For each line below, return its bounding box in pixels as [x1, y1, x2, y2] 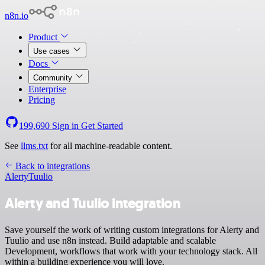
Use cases [33, 47, 72, 56]
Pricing [28, 95, 55, 105]
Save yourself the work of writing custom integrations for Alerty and [5, 224, 259, 235]
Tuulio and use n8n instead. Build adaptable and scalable [5, 235, 216, 245]
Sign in [50, 121, 81, 131]
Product [28, 32, 60, 42]
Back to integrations [13, 161, 90, 171]
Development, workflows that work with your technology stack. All [5, 245, 257, 256]
